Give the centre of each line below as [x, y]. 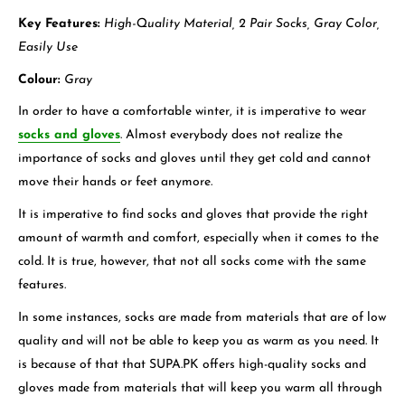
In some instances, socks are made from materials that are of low [202, 317]
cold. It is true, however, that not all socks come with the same [192, 262]
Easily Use [48, 47]
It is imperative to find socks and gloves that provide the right [193, 215]
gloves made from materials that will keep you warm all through [200, 388]
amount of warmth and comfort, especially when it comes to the [198, 239]
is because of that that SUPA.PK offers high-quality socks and [192, 364]
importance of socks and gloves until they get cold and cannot [194, 159]
